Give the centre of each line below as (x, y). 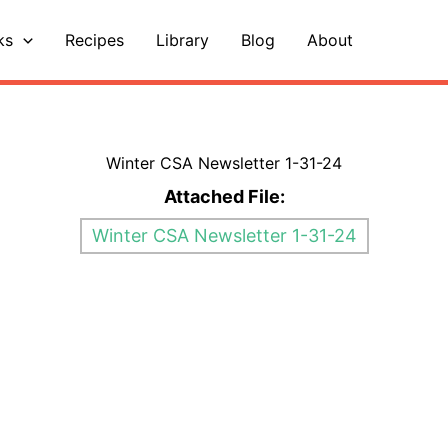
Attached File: (224, 196)
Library (182, 40)
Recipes (94, 40)
